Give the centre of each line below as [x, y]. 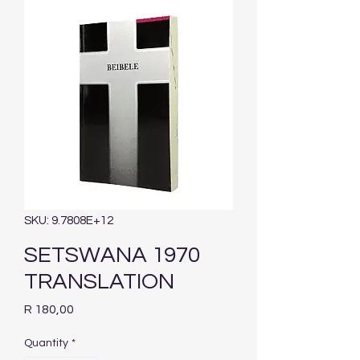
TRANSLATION [99, 282]
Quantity [46, 344]
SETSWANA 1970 [112, 256]
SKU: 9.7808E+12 [69, 221]
